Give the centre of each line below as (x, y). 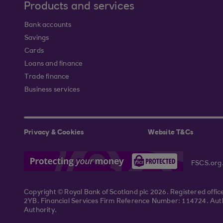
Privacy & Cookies (54, 133)
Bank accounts (48, 25)
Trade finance (47, 77)
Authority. (40, 211)
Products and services (79, 7)
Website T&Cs (170, 133)
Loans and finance (54, 64)
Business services (52, 90)
